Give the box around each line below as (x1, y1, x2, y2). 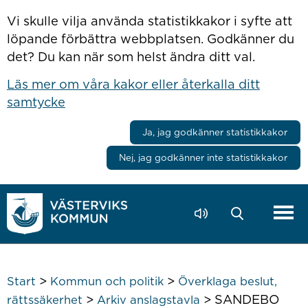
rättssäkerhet (6, 292, 82, 307)
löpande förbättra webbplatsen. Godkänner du (6, 31, 294, 47)
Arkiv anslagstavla (96, 292, 200, 307)
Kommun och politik (49, 274, 164, 288)
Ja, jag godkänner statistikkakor (142, 126, 288, 137)
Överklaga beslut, (177, 274, 277, 288)
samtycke (6, 93, 65, 109)
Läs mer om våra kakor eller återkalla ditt (6, 76, 260, 91)
